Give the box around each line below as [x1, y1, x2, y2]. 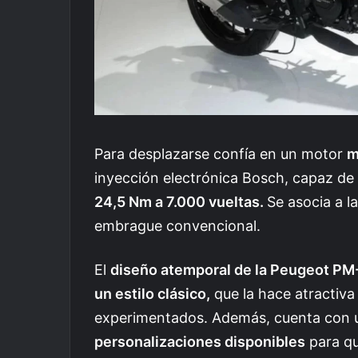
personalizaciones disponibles [94, 332, 305, 350]
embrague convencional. [94, 217, 261, 234]
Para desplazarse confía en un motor [94, 145, 347, 162]
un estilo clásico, [94, 284, 210, 302]
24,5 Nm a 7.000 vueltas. [94, 193, 267, 210]
